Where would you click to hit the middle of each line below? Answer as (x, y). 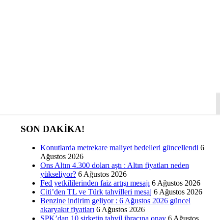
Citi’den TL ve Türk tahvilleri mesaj (96, 192)
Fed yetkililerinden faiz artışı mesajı (95, 183)
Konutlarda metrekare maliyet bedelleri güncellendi (119, 148)
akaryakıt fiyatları (67, 210)
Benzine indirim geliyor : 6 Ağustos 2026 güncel (115, 201)
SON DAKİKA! (52, 129)
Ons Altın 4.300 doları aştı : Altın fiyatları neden (114, 165)
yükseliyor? (58, 174)
